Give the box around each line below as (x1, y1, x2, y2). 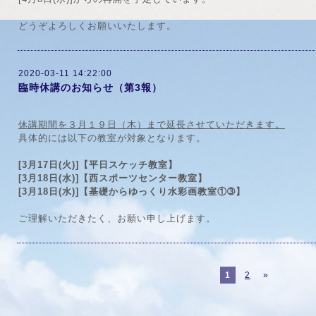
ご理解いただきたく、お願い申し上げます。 (18, 213, 216, 224)
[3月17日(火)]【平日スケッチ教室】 (18, 159, 178, 170)
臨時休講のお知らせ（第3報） (18, 82, 162, 93)
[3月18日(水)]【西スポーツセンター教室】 (18, 173, 207, 183)
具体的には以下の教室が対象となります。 (18, 133, 206, 143)
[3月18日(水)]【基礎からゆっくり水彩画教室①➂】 (18, 186, 245, 197)
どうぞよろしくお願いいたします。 (18, 20, 176, 31)
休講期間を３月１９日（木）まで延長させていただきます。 (18, 119, 285, 130)
